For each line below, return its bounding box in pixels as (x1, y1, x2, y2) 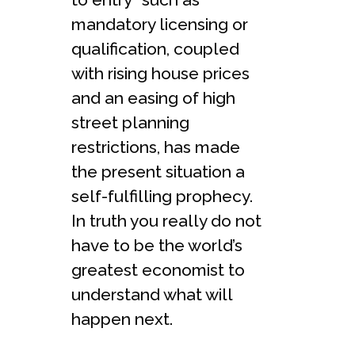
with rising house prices (71, 63, 250, 83)
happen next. (71, 308, 173, 329)
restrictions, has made (71, 136, 240, 157)
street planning (71, 112, 189, 132)
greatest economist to (71, 259, 245, 280)
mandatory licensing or (71, 13, 248, 34)
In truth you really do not (71, 210, 261, 231)
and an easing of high (71, 87, 235, 108)
